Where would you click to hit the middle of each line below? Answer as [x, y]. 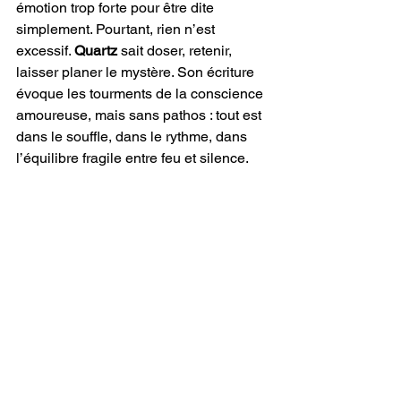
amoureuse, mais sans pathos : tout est [141, 115]
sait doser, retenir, [176, 51]
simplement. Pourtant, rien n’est [117, 29]
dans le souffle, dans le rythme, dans [133, 137]
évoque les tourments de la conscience [141, 94]
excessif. [45, 51]
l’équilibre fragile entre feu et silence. [132, 158]
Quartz [96, 51]
